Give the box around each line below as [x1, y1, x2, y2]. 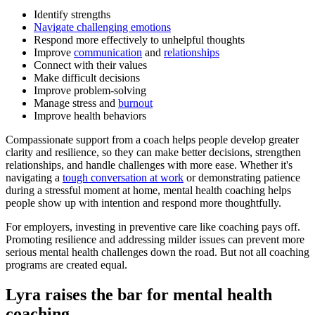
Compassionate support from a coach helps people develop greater [6, 133, 299, 146]
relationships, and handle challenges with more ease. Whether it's [6, 158, 292, 171]
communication [74, 46, 142, 58]
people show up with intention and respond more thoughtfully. [6, 196, 281, 209]
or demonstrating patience [184, 171, 300, 184]
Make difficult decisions [34, 71, 140, 84]
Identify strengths [34, 8, 110, 20]
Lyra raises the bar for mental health [6, 285, 272, 304]
